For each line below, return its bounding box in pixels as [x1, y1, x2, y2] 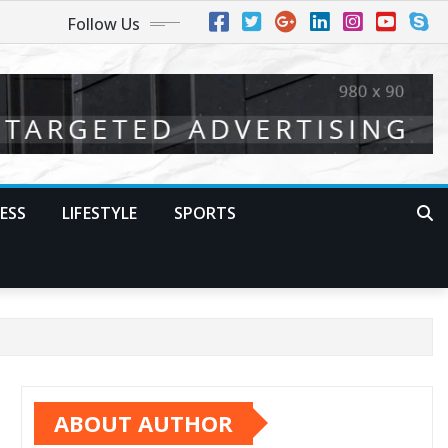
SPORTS [173, 201, 237, 224]
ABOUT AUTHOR [54, 407, 233, 438]
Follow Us [67, 13, 140, 35]
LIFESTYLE [62, 201, 138, 224]
